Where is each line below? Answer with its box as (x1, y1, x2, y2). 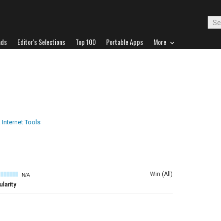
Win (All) (150, 171, 173, 178)
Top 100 (75, 37, 96, 47)
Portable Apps (106, 37, 143, 47)
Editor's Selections (17, 37, 65, 47)
